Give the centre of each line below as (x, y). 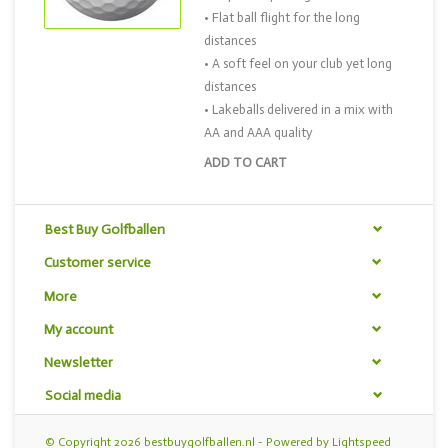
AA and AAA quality (258, 132)
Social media (83, 396)
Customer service (97, 263)
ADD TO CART (245, 162)
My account (78, 329)
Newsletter (78, 363)
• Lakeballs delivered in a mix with (298, 109)
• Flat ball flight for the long (282, 17)
